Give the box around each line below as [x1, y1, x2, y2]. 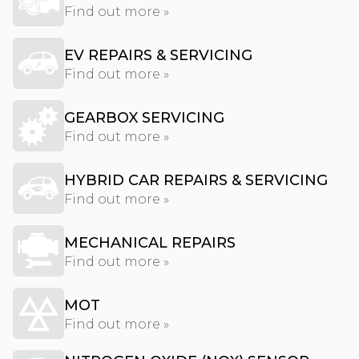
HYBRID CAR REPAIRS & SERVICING [64, 171, 328, 189]
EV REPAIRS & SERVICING [64, 46, 252, 64]
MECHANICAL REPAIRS [64, 234, 236, 252]
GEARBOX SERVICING [64, 109, 224, 127]
